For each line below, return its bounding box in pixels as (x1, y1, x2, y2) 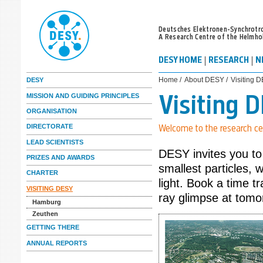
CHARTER (26, 169, 58, 177)
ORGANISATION (26, 107, 77, 114)
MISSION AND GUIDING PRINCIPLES (26, 92, 139, 99)
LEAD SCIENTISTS (26, 138, 83, 146)
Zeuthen (32, 210, 58, 217)
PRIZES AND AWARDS (26, 154, 95, 161)
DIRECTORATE (26, 123, 73, 130)
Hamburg (32, 198, 61, 205)
